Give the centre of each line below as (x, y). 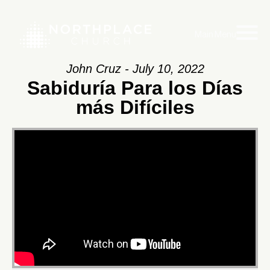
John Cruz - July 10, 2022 (135, 69)
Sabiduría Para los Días (135, 88)
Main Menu (215, 35)
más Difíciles (135, 107)
